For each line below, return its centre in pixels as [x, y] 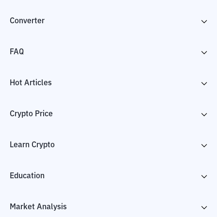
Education [27, 176]
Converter [27, 21]
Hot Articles [31, 83]
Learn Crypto [32, 145]
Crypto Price [31, 114]
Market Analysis [38, 207]
